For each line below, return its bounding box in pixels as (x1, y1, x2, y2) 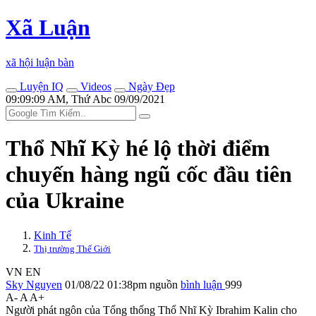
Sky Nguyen (6, 278, 62, 291)
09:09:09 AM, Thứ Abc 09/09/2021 (6, 92, 165, 105)
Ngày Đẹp (126, 80, 175, 92)
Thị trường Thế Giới (34, 243, 111, 254)
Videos (78, 80, 111, 92)
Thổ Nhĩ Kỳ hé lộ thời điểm (6, 135, 270, 162)
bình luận (181, 278, 225, 291)
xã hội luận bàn (6, 56, 74, 68)
